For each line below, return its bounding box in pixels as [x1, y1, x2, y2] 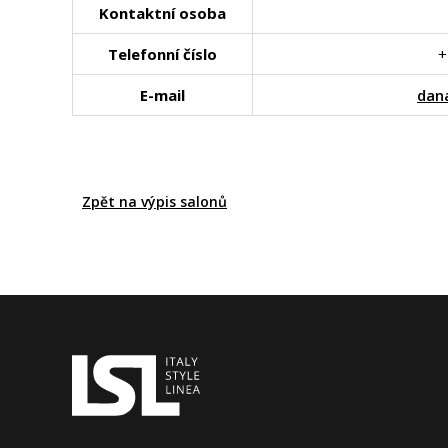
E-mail [140, 85, 185, 105]
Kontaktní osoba [99, 3, 226, 23]
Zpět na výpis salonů [82, 192, 227, 211]
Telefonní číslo [108, 44, 217, 64]
